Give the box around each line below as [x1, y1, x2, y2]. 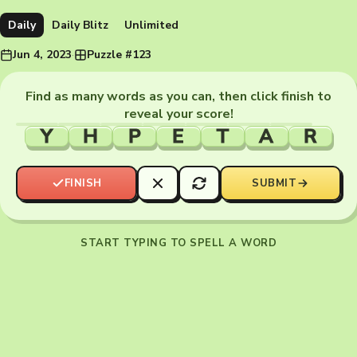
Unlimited [124, 18, 178, 33]
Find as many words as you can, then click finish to [25, 88, 331, 105]
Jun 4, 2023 [13, 47, 72, 62]
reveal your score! [124, 105, 233, 123]
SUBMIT [252, 176, 296, 190]
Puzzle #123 [87, 47, 151, 62]
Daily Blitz [52, 18, 108, 33]
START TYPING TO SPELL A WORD [80, 236, 277, 250]
